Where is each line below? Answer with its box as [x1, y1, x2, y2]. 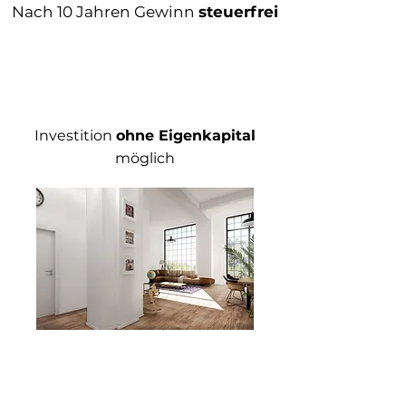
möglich [115, 150, 175, 167]
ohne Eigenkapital [116, 127, 256, 144]
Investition [34, 127, 116, 144]
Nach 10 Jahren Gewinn [12, 3, 198, 21]
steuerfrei [198, 3, 278, 21]
